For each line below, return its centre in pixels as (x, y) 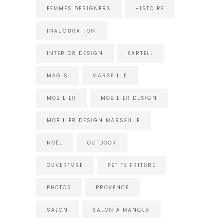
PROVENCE (112, 187)
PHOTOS (59, 187)
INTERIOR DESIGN (75, 53)
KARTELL (141, 53)
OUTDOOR (102, 143)
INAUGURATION (71, 31)
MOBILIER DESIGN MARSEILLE (93, 120)
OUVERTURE (65, 165)
